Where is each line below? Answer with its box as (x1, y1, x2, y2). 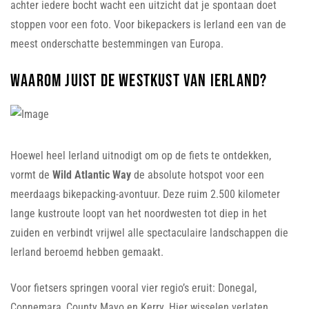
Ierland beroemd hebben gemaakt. (10, 245, 163, 259)
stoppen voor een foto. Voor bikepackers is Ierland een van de (10, 17, 286, 31)
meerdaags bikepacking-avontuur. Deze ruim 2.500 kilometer (10, 187, 280, 201)
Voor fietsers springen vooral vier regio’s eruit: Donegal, (10, 281, 257, 295)
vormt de (10, 168, 52, 181)
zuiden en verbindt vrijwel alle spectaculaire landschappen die (10, 226, 288, 239)
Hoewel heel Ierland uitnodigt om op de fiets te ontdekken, (10, 148, 271, 162)
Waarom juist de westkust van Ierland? (10, 70, 268, 92)
